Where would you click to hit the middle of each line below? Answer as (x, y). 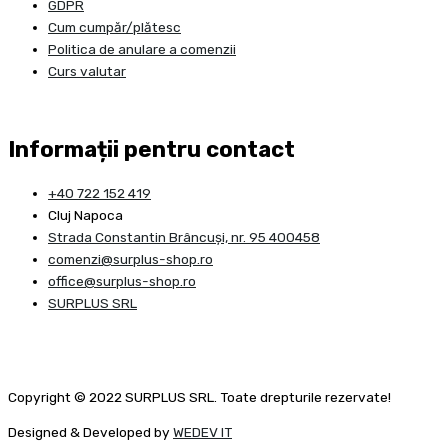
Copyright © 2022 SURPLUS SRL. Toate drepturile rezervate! (199, 396)
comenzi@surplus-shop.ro (130, 259)
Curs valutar (87, 70)
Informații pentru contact (151, 149)
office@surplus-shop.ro (122, 281)
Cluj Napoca (85, 215)
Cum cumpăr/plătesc (114, 26)
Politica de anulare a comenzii (142, 48)
